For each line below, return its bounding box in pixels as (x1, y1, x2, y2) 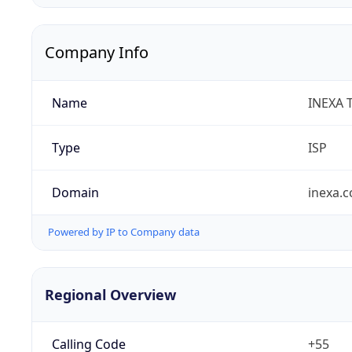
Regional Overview (45, 284, 176, 304)
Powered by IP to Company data (48, 225, 200, 240)
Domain (51, 184, 99, 202)
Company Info (45, 42, 148, 64)
